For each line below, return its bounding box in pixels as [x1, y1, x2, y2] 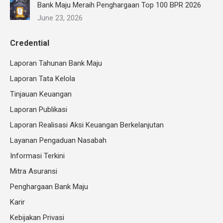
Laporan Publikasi [10, 105, 67, 114]
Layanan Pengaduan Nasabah [10, 135, 107, 145]
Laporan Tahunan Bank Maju [10, 58, 102, 68]
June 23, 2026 [37, 13, 83, 22]
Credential [10, 38, 49, 48]
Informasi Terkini [10, 151, 65, 160]
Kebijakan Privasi [10, 213, 64, 222]
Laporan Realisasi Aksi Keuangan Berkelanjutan [10, 120, 164, 129]
